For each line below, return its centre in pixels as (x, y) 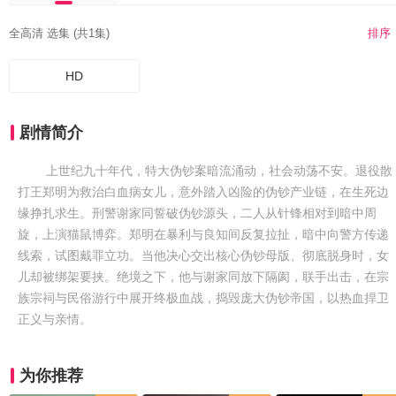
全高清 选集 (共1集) (59, 33)
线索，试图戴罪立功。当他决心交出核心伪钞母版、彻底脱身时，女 (203, 255)
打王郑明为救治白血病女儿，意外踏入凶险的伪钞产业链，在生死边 (203, 192)
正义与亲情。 (55, 319)
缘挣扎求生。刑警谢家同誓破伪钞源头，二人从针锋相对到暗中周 (197, 213)
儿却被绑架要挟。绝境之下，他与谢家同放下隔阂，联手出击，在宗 (203, 277)
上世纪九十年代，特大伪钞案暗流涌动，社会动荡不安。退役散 (217, 171)
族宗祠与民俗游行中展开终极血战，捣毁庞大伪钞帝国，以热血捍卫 (203, 298)
